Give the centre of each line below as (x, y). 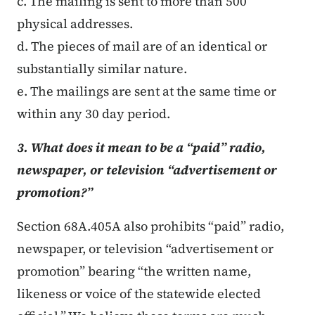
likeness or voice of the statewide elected (139, 294)
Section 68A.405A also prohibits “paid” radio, (150, 226)
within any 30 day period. (94, 114)
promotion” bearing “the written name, (134, 271)
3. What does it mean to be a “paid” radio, (141, 148)
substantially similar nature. (102, 69)
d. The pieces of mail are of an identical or (142, 46)
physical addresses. (75, 24)
